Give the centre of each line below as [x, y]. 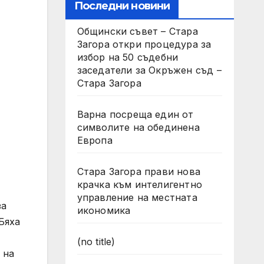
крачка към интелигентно [140, 184]
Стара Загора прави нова [139, 171]
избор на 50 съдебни [128, 57]
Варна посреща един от [135, 114]
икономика [104, 210]
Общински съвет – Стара [137, 31]
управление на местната [137, 197]
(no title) [96, 242]
